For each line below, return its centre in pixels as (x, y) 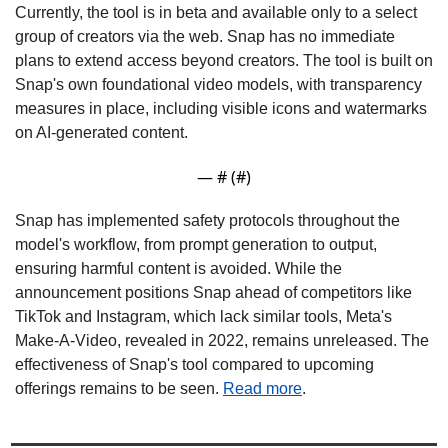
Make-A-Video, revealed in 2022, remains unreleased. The (222, 340)
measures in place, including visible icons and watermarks (221, 108)
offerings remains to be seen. (119, 388)
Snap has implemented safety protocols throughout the (207, 220)
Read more (262, 388)
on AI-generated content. (101, 132)
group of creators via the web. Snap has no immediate (205, 36)
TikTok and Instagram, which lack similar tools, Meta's (203, 316)
